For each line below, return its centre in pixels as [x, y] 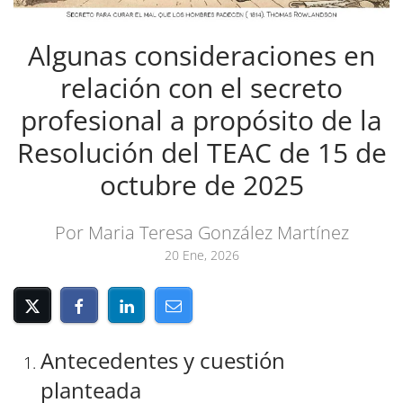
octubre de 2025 [201, 185]
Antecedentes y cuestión [163, 361]
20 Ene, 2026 [201, 255]
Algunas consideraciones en [201, 56]
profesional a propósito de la [201, 121]
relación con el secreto [201, 88]
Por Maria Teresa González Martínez [201, 233]
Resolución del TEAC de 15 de [201, 153]
